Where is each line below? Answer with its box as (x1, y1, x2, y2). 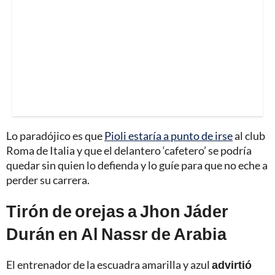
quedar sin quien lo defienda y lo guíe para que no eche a (6, 158, 268, 172)
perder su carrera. (6, 173, 90, 187)
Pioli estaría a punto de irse (104, 129, 233, 143)
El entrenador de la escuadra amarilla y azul (6, 258, 212, 272)
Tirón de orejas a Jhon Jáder (6, 201, 228, 222)
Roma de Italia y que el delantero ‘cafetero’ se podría (6, 144, 252, 158)
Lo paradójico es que (6, 129, 104, 143)
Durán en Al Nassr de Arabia (6, 223, 227, 244)
